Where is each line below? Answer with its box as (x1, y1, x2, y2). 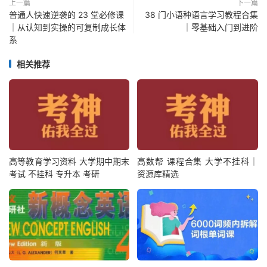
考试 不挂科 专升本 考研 (9, 169, 100, 179)
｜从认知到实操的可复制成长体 (9, 21, 126, 32)
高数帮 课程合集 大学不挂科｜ (137, 156, 258, 167)
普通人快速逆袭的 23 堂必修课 (9, 9, 124, 20)
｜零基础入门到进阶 (183, 21, 258, 32)
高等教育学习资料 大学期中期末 (9, 156, 130, 167)
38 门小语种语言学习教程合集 (145, 9, 258, 20)
